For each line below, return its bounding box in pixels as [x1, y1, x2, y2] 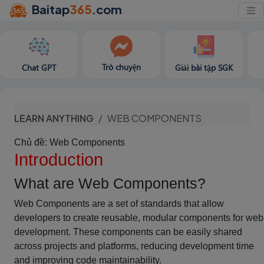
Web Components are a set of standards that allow [14, 199, 224, 209]
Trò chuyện [102, 61, 141, 73]
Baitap [32, 2, 70, 16]
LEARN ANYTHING [14, 112, 94, 124]
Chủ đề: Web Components [14, 137, 125, 147]
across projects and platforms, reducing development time [14, 241, 254, 251]
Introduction [14, 150, 103, 169]
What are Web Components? [14, 175, 206, 192]
